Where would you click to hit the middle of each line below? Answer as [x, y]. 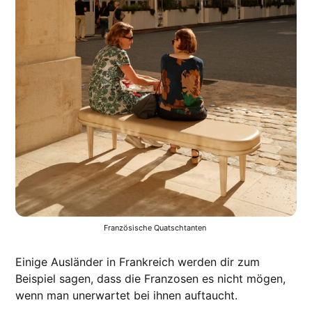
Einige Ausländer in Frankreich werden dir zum [138, 262]
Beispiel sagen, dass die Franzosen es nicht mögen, [151, 279]
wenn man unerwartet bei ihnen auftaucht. [127, 296]
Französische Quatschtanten [156, 228]
